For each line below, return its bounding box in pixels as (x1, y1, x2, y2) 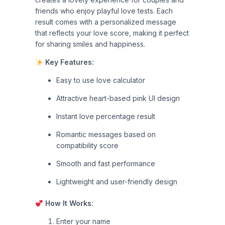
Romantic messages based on (56, 130, 156, 139)
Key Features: (45, 58, 94, 67)
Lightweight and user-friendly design (56, 177, 177, 186)
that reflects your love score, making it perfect (35, 29, 189, 38)
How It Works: (45, 199, 93, 208)
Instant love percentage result (56, 112, 155, 121)
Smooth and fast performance (56, 159, 155, 168)
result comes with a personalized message (35, 18, 176, 27)
